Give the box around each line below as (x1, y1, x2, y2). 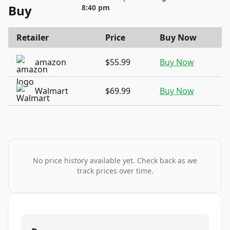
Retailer (16, 32, 49, 43)
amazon (35, 56, 66, 68)
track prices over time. (76, 166, 154, 176)
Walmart (35, 85, 68, 97)
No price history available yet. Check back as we (33, 156, 197, 165)
